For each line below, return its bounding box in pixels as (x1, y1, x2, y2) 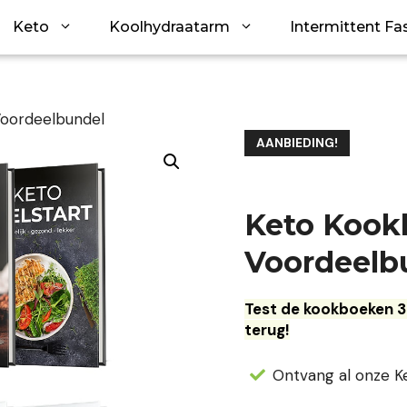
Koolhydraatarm (109, 18, 230, 35)
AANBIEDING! (255, 135, 338, 151)
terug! (243, 320, 290, 340)
